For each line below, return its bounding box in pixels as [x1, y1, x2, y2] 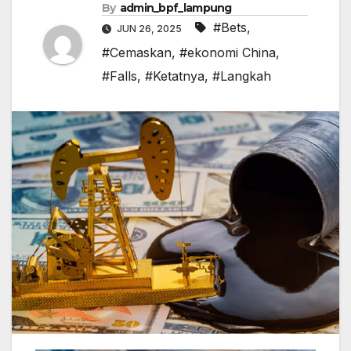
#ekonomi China [179, 45, 276, 61]
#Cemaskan [102, 45, 172, 61]
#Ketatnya [145, 68, 204, 85]
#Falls [102, 68, 137, 85]
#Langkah [212, 68, 271, 85]
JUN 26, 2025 [114, 23, 184, 35]
